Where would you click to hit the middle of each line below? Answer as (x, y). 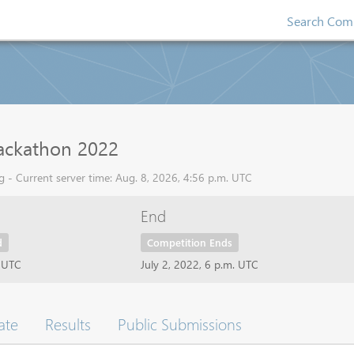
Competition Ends (189, 242)
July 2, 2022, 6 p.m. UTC (199, 264)
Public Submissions (180, 323)
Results (68, 323)
